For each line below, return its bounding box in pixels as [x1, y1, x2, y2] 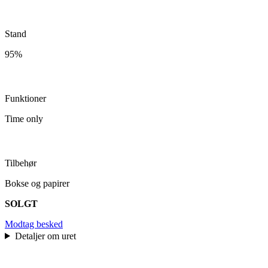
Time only [5, 113, 43, 124]
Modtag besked [5, 218, 63, 229]
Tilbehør [5, 157, 36, 168]
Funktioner [5, 93, 46, 103]
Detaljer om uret [14, 230, 78, 241]
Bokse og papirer [5, 178, 69, 188]
